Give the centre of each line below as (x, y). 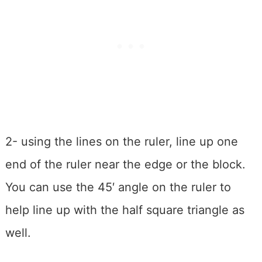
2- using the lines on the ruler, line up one (121, 142)
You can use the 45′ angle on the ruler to (118, 187)
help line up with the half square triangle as (125, 210)
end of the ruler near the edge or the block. (125, 165)
